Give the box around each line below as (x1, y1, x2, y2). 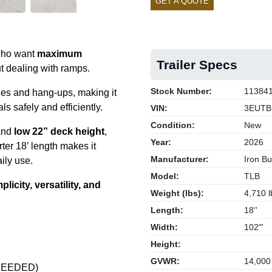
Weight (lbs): (151, 188, 204, 198)
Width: (151, 222, 178, 232)
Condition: (151, 120, 195, 130)
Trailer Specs (157, 58, 237, 72)
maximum (37, 49, 82, 59)
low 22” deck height (14, 126, 104, 137)
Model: (151, 171, 179, 181)
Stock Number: (151, 86, 212, 96)
